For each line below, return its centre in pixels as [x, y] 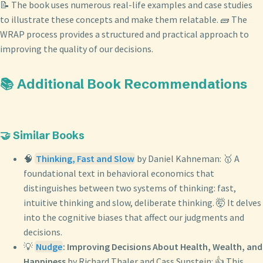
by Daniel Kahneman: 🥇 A [188, 158]
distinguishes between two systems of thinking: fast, [130, 188]
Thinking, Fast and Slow [85, 158]
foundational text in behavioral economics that [119, 173]
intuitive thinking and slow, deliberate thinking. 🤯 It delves [142, 202]
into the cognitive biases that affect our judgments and [134, 217]
